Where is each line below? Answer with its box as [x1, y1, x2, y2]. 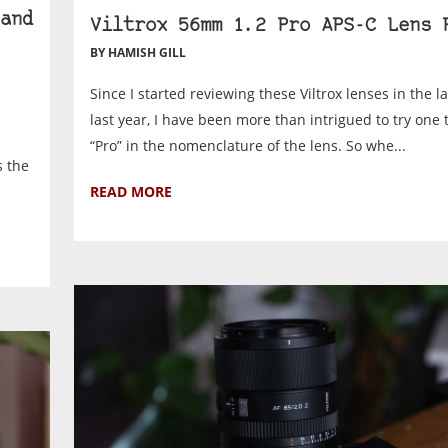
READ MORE [90, 182, 173, 202]
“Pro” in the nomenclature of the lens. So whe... [90, 136, 407, 156]
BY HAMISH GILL [90, 44, 187, 62]
